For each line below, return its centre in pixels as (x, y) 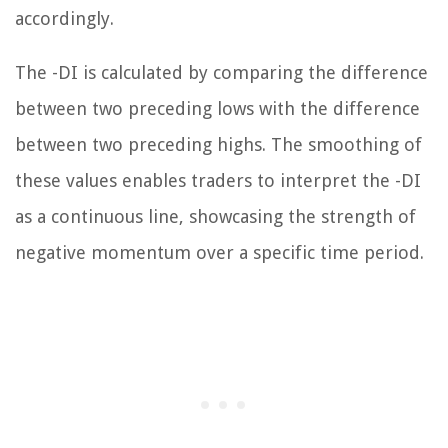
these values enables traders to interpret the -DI (218, 181)
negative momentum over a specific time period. (219, 253)
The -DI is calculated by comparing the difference (221, 73)
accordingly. (64, 19)
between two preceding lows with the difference (217, 109)
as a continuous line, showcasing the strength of (215, 217)
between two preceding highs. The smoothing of (218, 145)
